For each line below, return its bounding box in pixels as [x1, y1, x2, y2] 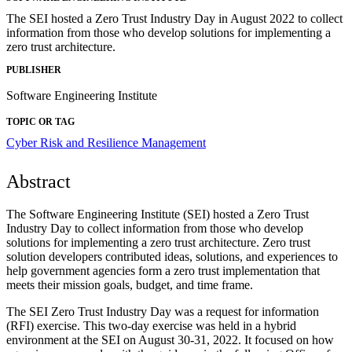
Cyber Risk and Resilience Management [6, 135, 206, 149]
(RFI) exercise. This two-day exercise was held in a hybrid [6, 318, 296, 332]
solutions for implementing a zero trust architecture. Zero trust [6, 235, 310, 249]
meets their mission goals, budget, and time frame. [6, 277, 253, 291]
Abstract [6, 170, 71, 192]
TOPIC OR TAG [6, 115, 75, 127]
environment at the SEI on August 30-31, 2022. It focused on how [6, 332, 334, 346]
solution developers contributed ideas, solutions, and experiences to [6, 249, 338, 263]
